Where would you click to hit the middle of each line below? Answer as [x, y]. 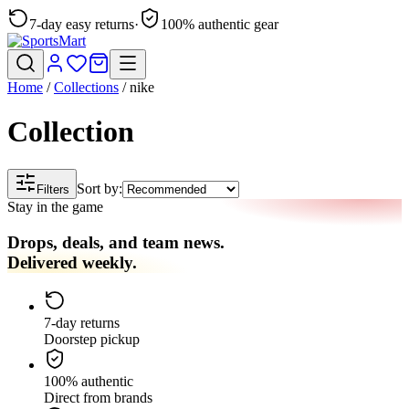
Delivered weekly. [72, 262]
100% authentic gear [220, 24]
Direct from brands [98, 398]
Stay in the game [55, 206]
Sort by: [100, 188]
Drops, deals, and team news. [116, 242]
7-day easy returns [82, 24]
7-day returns [82, 323]
